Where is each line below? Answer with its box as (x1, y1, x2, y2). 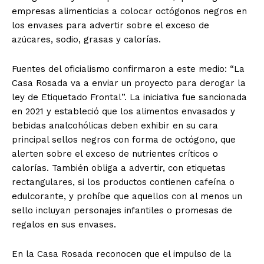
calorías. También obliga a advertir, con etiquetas (12, 162, 226, 173)
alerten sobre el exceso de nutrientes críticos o (12, 148, 218, 159)
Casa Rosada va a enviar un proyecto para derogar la (12, 77, 246, 88)
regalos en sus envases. (12, 219, 116, 230)
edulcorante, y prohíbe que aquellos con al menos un (12, 190, 242, 202)
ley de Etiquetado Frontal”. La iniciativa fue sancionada (12, 91, 247, 103)
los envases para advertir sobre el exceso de (12, 19, 209, 31)
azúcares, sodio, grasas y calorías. (12, 34, 161, 45)
